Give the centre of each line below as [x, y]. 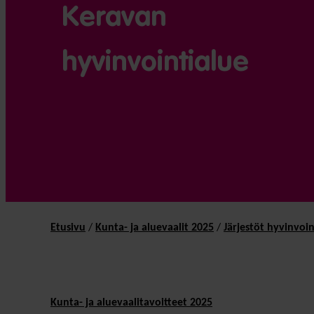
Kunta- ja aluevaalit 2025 [155, 227]
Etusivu [68, 227]
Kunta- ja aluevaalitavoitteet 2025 [131, 302]
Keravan [114, 18]
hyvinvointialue [155, 63]
